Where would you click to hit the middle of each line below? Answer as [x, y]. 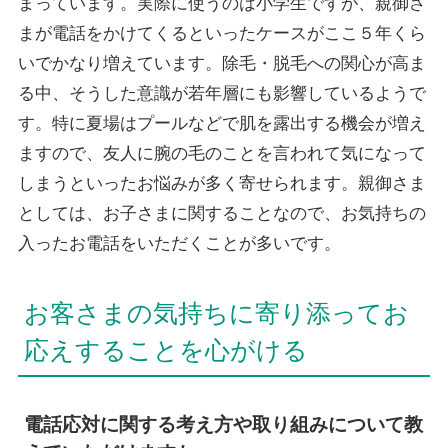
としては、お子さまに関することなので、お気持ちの [221, 213]
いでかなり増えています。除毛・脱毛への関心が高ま [221, 63]
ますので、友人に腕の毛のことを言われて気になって [221, 153]
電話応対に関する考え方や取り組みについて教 [223, 424]
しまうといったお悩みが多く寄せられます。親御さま [221, 183]
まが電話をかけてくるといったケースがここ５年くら [221, 33]
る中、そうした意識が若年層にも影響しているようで [221, 93]
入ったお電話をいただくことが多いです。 [179, 243]
